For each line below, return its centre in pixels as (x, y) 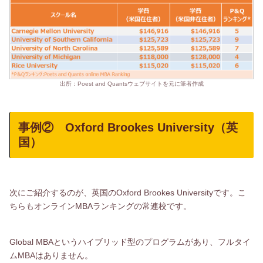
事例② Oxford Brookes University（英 (128, 127)
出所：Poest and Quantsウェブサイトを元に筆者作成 (131, 83)
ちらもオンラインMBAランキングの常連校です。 (100, 206)
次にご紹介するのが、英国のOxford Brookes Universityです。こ (128, 193)
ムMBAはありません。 (51, 256)
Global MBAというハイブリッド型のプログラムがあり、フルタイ (130, 242)
